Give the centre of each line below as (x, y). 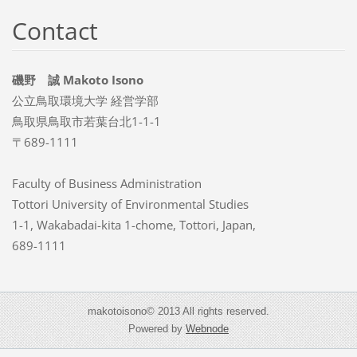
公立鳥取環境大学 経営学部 (85, 100)
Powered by (157, 328)
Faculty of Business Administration (106, 183)
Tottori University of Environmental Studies (130, 204)
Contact (55, 30)
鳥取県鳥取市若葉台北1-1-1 (86, 121)
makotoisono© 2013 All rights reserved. (178, 311)
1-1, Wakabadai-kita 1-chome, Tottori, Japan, (133, 224)
